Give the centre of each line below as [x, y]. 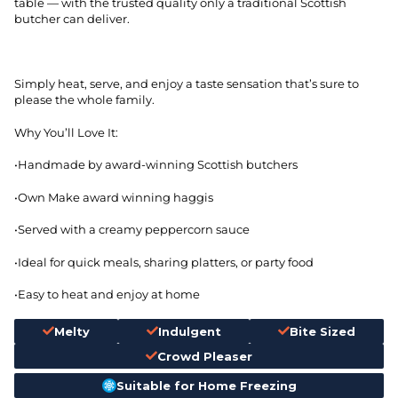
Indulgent [190, 331]
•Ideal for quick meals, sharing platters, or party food [164, 262]
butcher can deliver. [72, 18]
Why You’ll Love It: [66, 132]
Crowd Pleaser [205, 356]
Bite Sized [322, 331]
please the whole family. [84, 100]
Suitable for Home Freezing [206, 385]
